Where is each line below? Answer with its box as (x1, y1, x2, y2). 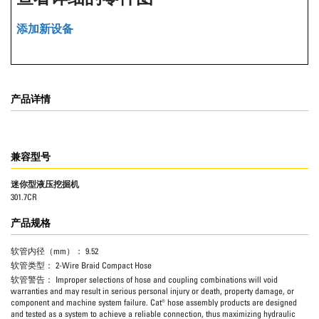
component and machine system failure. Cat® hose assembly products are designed (11, 296, 297, 308)
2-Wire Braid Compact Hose (56, 259, 152, 271)
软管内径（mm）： (11, 246, 85, 257)
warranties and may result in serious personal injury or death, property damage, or (11, 285, 294, 296)
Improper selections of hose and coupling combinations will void (56, 273, 278, 285)
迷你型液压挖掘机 (11, 178, 79, 189)
